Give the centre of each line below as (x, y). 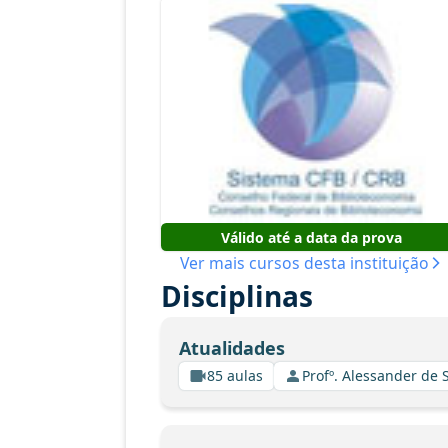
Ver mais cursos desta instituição (304, 263)
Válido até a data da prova (311, 237)
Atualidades (231, 347)
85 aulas (235, 375)
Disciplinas (237, 296)
